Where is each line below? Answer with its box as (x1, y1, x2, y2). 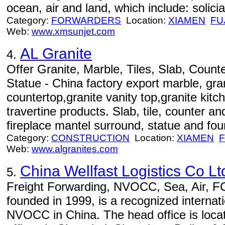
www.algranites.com (32, 144, 118, 154)
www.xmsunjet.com (32, 26, 115, 37)
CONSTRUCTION (51, 133, 130, 143)
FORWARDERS (51, 15, 121, 26)
